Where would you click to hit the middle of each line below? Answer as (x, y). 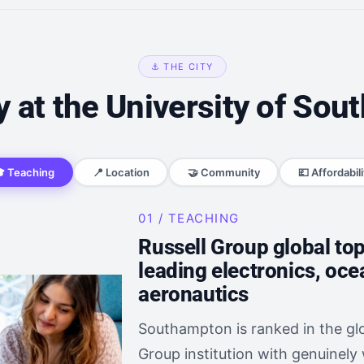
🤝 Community (223, 172)
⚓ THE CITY (182, 67)
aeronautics (193, 294)
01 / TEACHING (189, 218)
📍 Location (121, 172)
